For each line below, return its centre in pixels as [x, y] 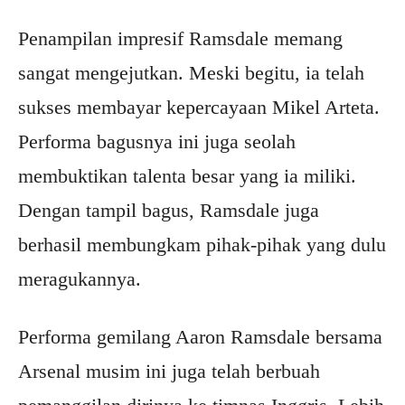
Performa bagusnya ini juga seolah [157, 142]
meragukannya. [80, 279]
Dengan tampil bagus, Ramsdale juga [169, 211]
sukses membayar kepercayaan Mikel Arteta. [199, 108]
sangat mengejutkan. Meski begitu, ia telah [191, 73]
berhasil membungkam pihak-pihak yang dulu [202, 245]
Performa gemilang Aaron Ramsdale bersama [200, 337]
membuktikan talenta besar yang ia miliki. [187, 176]
